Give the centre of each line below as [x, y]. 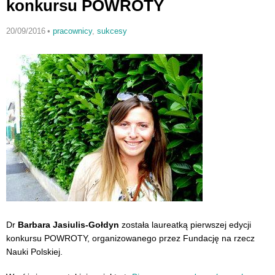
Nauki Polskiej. [34, 251]
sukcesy [112, 31]
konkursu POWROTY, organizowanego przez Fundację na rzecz [130, 238]
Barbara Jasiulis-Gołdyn [68, 224]
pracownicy [72, 31]
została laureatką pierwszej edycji [185, 224]
